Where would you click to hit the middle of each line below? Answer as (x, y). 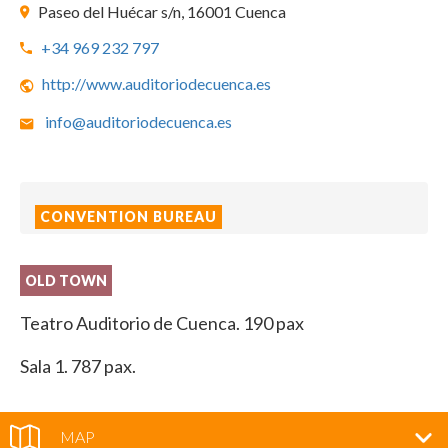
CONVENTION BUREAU (128, 216)
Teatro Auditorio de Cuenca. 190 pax (162, 323)
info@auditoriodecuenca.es (138, 121)
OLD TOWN (66, 280)
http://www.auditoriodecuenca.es (156, 83)
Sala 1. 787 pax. (78, 365)
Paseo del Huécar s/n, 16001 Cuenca (162, 11)
